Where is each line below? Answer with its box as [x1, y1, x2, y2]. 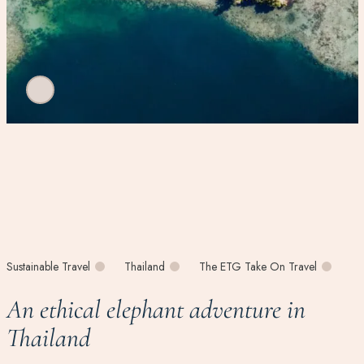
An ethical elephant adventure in [6, 292, 305, 325]
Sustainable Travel [6, 258, 90, 275]
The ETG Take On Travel [198, 258, 317, 275]
